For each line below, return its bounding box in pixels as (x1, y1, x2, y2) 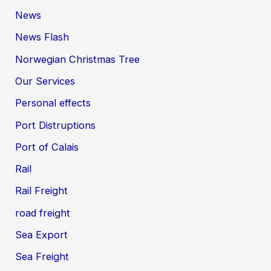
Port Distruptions (15, 119, 96, 131)
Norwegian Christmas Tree (15, 53, 140, 65)
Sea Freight (15, 250, 70, 263)
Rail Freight (15, 184, 68, 197)
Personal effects (15, 97, 91, 109)
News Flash (15, 31, 70, 44)
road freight (15, 206, 71, 219)
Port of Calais (15, 140, 79, 153)
